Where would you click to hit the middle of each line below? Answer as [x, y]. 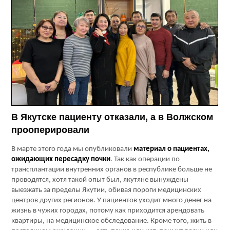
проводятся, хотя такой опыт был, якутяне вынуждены [100, 180]
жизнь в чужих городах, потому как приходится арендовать [108, 211]
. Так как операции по [145, 160]
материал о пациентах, [172, 149]
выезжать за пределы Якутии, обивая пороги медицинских [107, 190]
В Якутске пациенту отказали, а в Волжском [112, 117]
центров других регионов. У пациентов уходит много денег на [112, 201]
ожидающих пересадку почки [61, 160]
